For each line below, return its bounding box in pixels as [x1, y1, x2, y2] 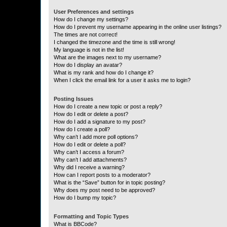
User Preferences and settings [54, 9, 134, 15]
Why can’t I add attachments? [54, 157, 127, 163]
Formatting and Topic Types [54, 213, 129, 219]
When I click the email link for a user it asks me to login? [54, 77, 191, 83]
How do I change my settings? [54, 16, 128, 22]
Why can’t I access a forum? [54, 149, 124, 155]
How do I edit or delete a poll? [54, 141, 126, 147]
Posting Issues [54, 96, 93, 102]
